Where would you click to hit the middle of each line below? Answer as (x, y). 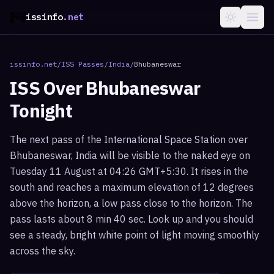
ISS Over (48, 88)
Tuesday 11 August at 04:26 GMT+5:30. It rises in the (129, 171)
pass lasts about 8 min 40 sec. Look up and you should (131, 219)
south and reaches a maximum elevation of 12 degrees (132, 187)
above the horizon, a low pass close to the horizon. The (131, 203)
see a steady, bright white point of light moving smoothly (135, 235)
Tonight (41, 110)
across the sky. (43, 251)
